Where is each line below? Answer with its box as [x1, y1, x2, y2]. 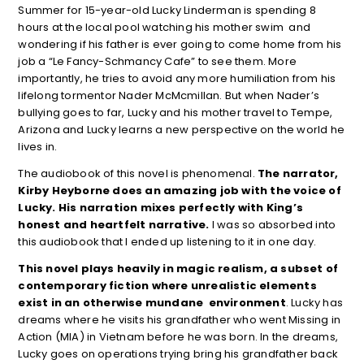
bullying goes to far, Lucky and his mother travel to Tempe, [18, 105, 333, 121]
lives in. [18, 139, 58, 155]
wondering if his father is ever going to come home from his [18, 37, 342, 53]
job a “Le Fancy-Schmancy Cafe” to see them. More [18, 54, 297, 70]
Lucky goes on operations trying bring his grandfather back [18, 346, 338, 362]
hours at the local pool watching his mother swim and [18, 19, 310, 36]
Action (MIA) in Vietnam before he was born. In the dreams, [18, 329, 338, 345]
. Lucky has [285, 295, 343, 311]
